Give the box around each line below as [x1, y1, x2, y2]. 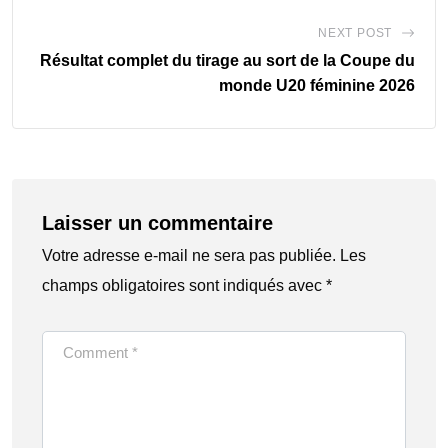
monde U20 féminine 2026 [219, 76, 415, 94]
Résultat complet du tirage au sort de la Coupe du [40, 51, 415, 69]
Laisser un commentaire [42, 211, 273, 234]
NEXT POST [317, 25, 393, 40]
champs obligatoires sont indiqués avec [42, 276, 326, 294]
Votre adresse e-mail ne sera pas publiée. [42, 246, 336, 264]
